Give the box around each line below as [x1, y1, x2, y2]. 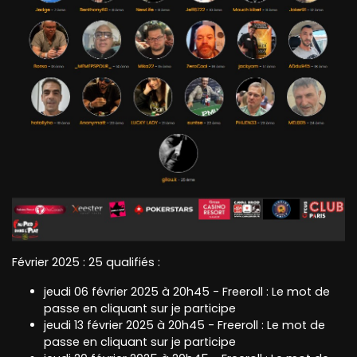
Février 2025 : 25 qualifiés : [12, 254, 160, 271]
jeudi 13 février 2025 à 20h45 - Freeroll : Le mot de [44, 317, 325, 334]
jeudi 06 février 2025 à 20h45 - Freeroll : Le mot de [44, 284, 330, 300]
